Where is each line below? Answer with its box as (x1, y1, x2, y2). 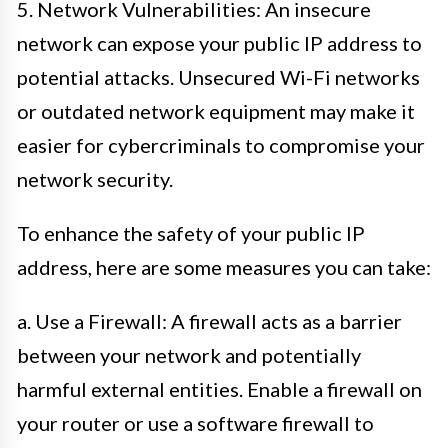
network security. (17, 167, 173, 191)
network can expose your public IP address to (17, 31, 422, 55)
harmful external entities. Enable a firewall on (17, 377, 422, 401)
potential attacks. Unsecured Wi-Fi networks (17, 65, 420, 89)
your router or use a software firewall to (17, 411, 374, 435)
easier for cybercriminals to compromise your (17, 133, 425, 157)
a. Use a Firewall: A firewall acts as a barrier (17, 309, 402, 333)
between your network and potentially (17, 343, 361, 367)
